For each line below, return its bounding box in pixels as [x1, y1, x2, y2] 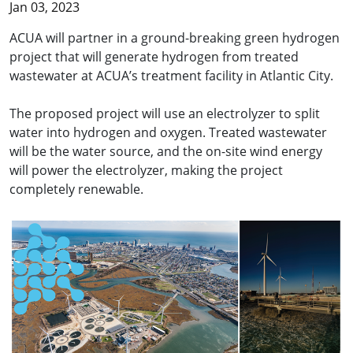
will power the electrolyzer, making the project [9, 162, 283, 180]
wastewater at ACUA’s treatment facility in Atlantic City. [9, 67, 336, 85]
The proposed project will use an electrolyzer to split [9, 105, 320, 123]
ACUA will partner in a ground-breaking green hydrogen [9, 29, 340, 47]
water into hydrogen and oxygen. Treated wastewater [9, 124, 327, 142]
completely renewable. [9, 180, 143, 199]
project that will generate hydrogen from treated [9, 48, 299, 66]
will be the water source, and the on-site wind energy [9, 143, 322, 161]
